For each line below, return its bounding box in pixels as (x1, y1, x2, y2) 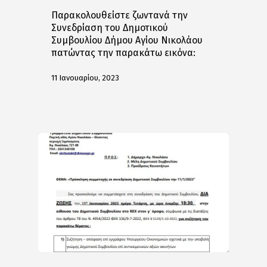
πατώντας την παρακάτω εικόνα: (51, 47, 196, 59)
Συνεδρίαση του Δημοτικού (51, 22, 169, 34)
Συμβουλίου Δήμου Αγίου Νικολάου (51, 35, 206, 46)
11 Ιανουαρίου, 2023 (51, 73, 120, 82)
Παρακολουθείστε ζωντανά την (51, 10, 188, 21)
